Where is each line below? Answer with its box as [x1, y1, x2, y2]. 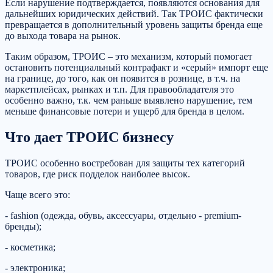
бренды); [5, 221, 41, 232]
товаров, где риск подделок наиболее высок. [5, 169, 190, 180]
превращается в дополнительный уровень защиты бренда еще [5, 19, 263, 30]
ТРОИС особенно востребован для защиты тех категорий [5, 158, 245, 169]
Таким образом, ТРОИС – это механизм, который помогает [5, 51, 252, 62]
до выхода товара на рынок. [5, 30, 121, 41]
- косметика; [5, 242, 55, 253]
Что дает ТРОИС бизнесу [5, 129, 174, 146]
